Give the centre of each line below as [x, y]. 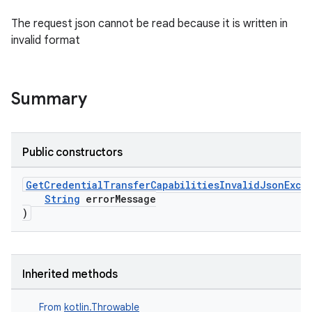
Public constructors [72, 153]
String [62, 199]
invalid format [46, 40]
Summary [49, 99]
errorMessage [118, 199]
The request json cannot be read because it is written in [149, 24]
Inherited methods [70, 274]
